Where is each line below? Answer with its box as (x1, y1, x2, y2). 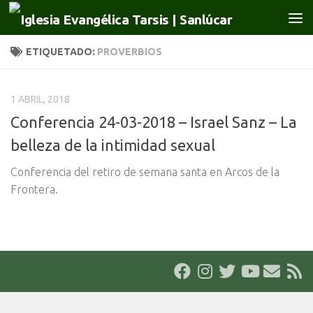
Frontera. (10, 183, 58, 196)
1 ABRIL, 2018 (10, 94, 70, 105)
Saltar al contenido (19, 13, 122, 26)
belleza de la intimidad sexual (10, 136, 215, 154)
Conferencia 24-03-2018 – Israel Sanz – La (10, 113, 297, 131)
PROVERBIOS (97, 46, 162, 57)
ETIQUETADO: (26, 46, 97, 57)
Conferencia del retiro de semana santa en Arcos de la (10, 166, 279, 179)
